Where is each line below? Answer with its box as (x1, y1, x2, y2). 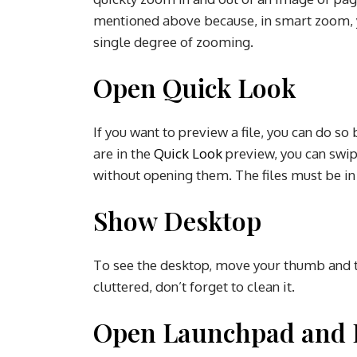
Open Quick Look (93, 69, 302, 104)
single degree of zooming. (93, 33, 257, 50)
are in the (93, 144, 154, 162)
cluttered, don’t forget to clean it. (93, 277, 298, 295)
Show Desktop (93, 202, 268, 237)
